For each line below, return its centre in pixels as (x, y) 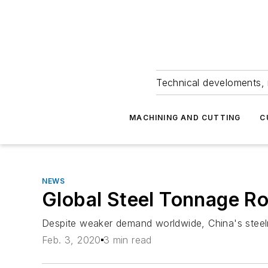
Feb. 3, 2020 (71, 240)
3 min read (127, 240)
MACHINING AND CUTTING (185, 118)
